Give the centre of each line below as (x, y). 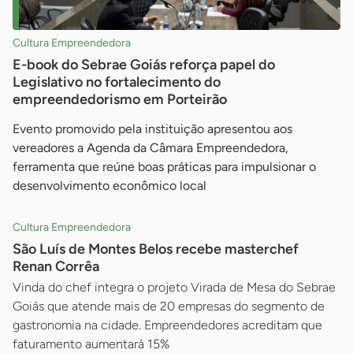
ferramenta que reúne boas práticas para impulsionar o (164, 167)
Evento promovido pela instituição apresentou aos (152, 129)
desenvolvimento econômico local (110, 186)
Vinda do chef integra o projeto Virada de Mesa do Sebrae (174, 288)
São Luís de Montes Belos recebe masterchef (156, 249)
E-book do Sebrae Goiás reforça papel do (144, 65)
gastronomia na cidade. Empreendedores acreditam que (167, 325)
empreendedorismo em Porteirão (120, 100)
